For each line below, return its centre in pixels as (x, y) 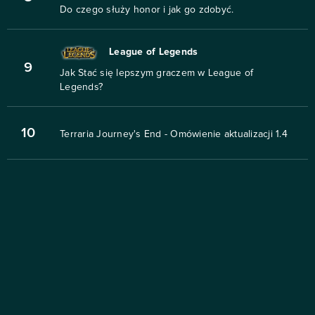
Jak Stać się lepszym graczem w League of (156, 73)
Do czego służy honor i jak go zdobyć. (147, 10)
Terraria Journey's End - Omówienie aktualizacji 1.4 (174, 135)
